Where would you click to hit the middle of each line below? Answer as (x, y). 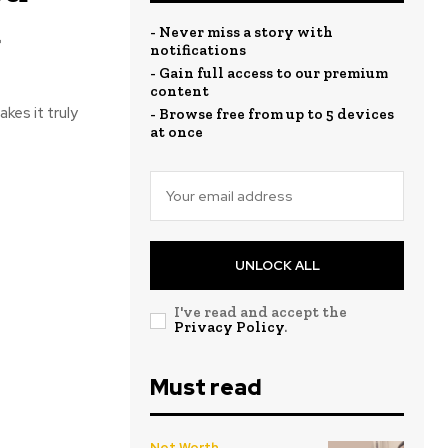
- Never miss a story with (241, 32)
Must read (206, 387)
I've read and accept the (260, 312)
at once (176, 132)
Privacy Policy (229, 327)
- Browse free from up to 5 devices (272, 114)
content (179, 91)
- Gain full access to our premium (269, 73)
